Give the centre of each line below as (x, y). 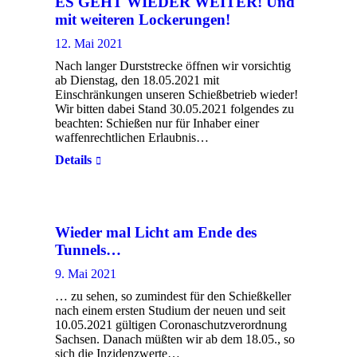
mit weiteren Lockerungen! (143, 20)
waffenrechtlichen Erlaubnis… (132, 137)
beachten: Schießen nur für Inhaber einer (157, 123)
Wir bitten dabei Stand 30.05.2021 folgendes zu (175, 109)
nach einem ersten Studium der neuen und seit (170, 310)
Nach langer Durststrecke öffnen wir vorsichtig (173, 66)
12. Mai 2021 (89, 43)
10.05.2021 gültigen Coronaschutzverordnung (171, 325)
